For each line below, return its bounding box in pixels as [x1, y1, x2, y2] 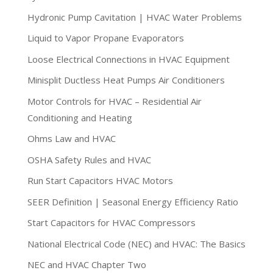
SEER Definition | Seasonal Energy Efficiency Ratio [27, 195, 238, 208]
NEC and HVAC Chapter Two [27, 258, 146, 271]
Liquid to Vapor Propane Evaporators [27, 32, 184, 44]
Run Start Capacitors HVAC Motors [27, 174, 173, 187]
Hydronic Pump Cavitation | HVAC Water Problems [27, 10, 242, 23]
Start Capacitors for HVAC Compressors [27, 216, 196, 229]
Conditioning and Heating [27, 111, 132, 124]
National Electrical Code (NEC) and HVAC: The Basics [27, 237, 246, 250]
